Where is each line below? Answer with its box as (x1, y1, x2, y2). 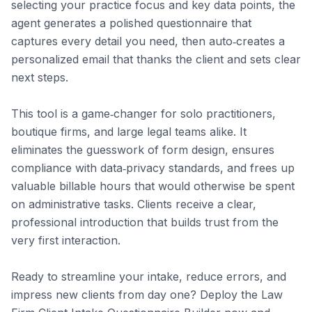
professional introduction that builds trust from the (11, 215, 279, 229)
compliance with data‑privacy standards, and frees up (11, 161, 295, 175)
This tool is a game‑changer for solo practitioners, (11, 107, 276, 120)
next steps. (11, 70, 68, 84)
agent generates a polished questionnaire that (11, 16, 251, 30)
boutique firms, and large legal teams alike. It (11, 125, 247, 139)
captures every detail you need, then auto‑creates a (11, 34, 285, 48)
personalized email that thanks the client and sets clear (11, 52, 301, 66)
